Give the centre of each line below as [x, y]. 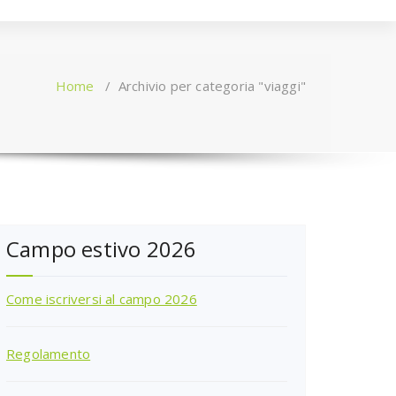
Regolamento [49, 354]
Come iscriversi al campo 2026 [102, 299]
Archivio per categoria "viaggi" [212, 86]
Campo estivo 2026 [102, 249]
